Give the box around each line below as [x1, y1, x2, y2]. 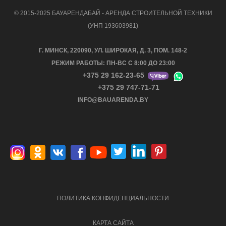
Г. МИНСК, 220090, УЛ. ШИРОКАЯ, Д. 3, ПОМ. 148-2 [39, 47, 187, 54]
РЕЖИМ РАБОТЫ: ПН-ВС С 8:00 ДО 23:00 [51, 60, 175, 67]
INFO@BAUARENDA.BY [78, 96, 148, 103]
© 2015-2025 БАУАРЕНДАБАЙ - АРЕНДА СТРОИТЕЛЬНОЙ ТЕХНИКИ [14, 10, 212, 17]
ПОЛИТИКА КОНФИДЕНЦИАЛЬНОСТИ [57, 194, 169, 202]
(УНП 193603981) [88, 22, 138, 29]
